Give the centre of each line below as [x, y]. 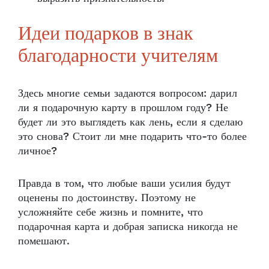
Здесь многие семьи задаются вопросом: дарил [128, 93]
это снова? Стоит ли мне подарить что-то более [132, 136]
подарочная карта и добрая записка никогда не [128, 226]
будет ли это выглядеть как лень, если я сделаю [130, 122]
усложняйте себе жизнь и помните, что [110, 212]
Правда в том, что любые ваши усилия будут [124, 183]
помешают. [46, 241]
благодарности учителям [118, 57]
